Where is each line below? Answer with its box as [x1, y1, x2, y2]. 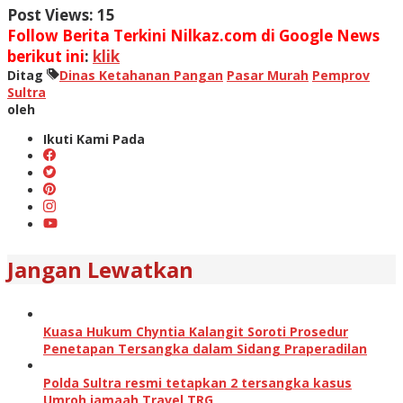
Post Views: [7, 4, 94, 25]
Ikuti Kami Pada [43, 130, 145, 148]
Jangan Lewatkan [7, 254, 193, 284]
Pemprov [312, 66, 370, 84]
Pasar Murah [227, 66, 309, 84]
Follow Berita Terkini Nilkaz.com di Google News [7, 24, 380, 46]
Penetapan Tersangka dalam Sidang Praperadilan [43, 339, 367, 357]
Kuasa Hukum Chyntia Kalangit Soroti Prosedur [43, 322, 348, 340]
